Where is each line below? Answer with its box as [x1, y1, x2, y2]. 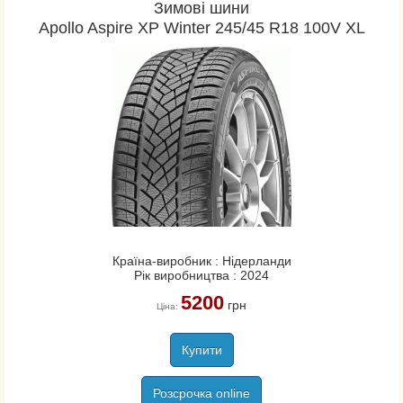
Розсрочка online [153, 386, 250, 400]
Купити [181, 343, 222, 357]
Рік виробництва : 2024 [134, 268, 269, 282]
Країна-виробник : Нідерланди [112, 254, 291, 268]
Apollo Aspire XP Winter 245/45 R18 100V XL [38, 19, 365, 37]
